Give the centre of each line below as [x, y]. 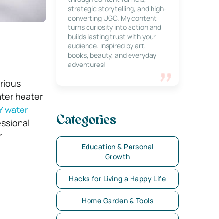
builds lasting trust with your [112, 36]
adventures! [87, 64]
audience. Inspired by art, [107, 46]
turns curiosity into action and [114, 27]
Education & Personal [117, 146]
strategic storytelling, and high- [117, 9]
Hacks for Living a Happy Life [118, 179]
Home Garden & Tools [117, 201]
